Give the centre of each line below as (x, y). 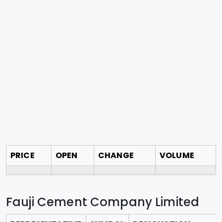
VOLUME (177, 156)
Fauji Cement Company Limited (103, 202)
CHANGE (116, 156)
